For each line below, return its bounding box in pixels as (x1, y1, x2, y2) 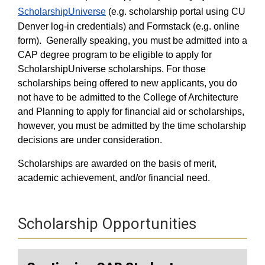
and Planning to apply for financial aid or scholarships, (18, 106, 244, 117)
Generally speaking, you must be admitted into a (46, 35, 247, 46)
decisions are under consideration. (18, 135, 162, 145)
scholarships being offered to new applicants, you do (18, 78, 237, 88)
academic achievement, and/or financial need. (18, 173, 215, 183)
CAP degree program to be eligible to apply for (18, 50, 212, 60)
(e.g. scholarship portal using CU (106, 7, 245, 17)
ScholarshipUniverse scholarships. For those (18, 64, 206, 74)
